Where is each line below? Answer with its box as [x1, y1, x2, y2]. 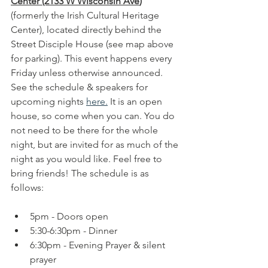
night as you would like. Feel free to [11, 153, 165, 165]
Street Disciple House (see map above [11, 38, 176, 50]
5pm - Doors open [30, 210, 108, 222]
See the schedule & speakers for [11, 81, 150, 93]
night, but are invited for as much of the [11, 138, 181, 150]
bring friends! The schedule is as [11, 167, 151, 179]
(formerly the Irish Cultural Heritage [11, 9, 162, 21]
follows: [11, 181, 44, 193]
